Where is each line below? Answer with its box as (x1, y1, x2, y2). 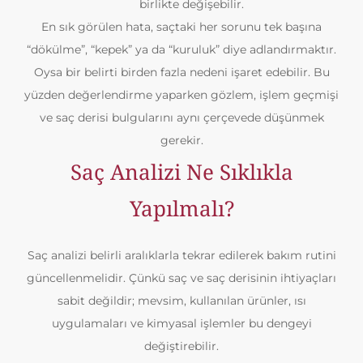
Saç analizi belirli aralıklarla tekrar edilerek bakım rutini (27, 248, 336, 263)
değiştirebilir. (144, 339, 219, 353)
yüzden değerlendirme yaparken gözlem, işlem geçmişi (24, 88, 339, 102)
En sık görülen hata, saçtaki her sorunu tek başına (41, 19, 322, 34)
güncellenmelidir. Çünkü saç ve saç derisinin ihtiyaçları (27, 271, 336, 285)
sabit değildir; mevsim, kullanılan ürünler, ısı (57, 293, 306, 308)
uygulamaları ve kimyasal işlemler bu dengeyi (51, 316, 312, 331)
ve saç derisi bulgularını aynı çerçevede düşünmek (39, 110, 324, 125)
